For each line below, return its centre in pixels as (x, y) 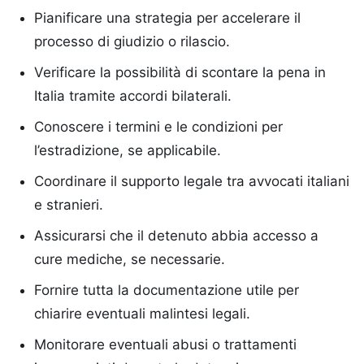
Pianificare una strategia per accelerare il (167, 18)
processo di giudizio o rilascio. (132, 41)
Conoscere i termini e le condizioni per (158, 127)
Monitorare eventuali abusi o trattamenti (165, 344)
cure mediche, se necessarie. (130, 259)
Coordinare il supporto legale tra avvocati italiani (192, 181)
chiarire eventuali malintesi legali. (142, 314)
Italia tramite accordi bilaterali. (133, 96)
